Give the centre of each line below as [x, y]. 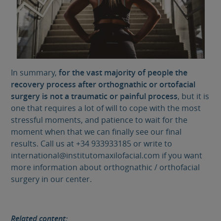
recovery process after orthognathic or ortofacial [103, 84]
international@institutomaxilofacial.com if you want [107, 155]
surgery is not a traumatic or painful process [94, 96]
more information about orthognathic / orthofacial [106, 167]
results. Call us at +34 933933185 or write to [92, 143]
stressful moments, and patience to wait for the [99, 120]
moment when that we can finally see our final [96, 131]
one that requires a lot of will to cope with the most [106, 108]
